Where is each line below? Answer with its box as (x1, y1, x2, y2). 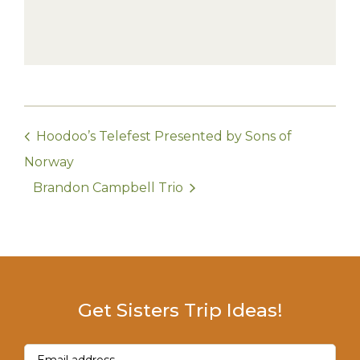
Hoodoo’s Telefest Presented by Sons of (33, 129, 292, 145)
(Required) (55, 342, 116, 356)
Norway (24, 154, 74, 170)
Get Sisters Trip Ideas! (77, 299, 283, 321)
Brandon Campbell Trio (33, 180, 186, 196)
